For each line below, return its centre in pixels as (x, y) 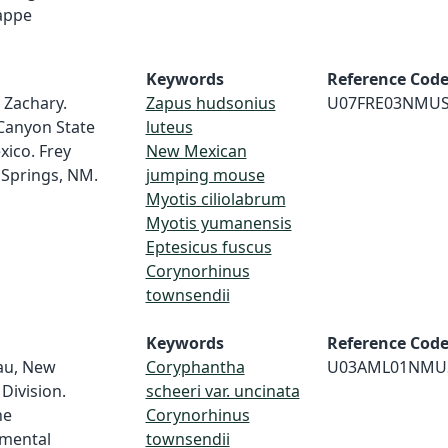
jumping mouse (205, 175)
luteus (169, 127)
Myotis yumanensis (218, 223)
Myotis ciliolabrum (215, 199)
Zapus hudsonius (210, 103)
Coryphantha (195, 367)
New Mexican (196, 151)
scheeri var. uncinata (222, 391)
